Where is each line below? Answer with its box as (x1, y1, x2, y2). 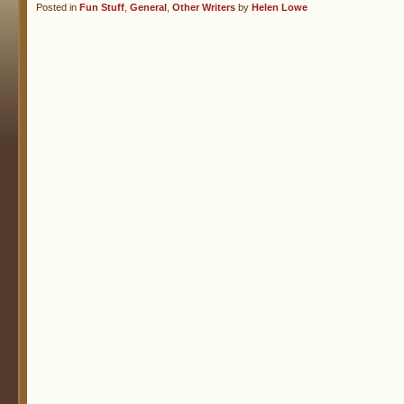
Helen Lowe (252, 2, 308, 13)
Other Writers (172, 2, 235, 13)
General (130, 2, 167, 13)
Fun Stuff (79, 2, 124, 13)
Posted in (36, 2, 79, 13)
